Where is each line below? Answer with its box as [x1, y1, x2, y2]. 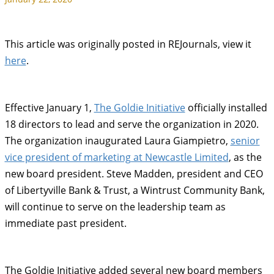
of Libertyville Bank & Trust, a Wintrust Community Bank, [4, 183, 265, 197]
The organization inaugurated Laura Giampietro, [4, 134, 231, 147]
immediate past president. [4, 217, 127, 230]
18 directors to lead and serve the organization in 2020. [4, 117, 259, 131]
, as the [228, 150, 262, 164]
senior [230, 134, 260, 147]
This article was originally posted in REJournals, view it [4, 37, 251, 51]
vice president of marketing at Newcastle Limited [4, 150, 229, 164]
